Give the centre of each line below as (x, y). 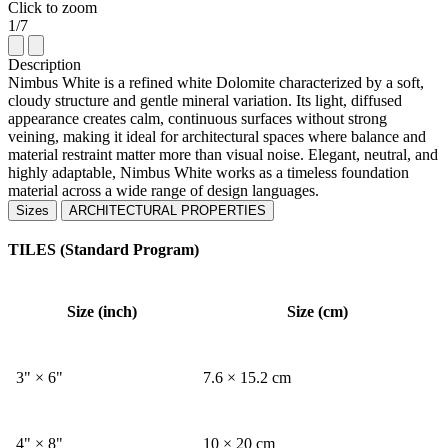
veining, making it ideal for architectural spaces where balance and (217, 136)
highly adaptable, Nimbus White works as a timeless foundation (208, 172)
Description (44, 64)
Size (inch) (101, 311)
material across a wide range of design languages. (163, 190)
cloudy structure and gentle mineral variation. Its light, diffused (205, 100)
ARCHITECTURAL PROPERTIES (167, 210)
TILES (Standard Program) (103, 249)
